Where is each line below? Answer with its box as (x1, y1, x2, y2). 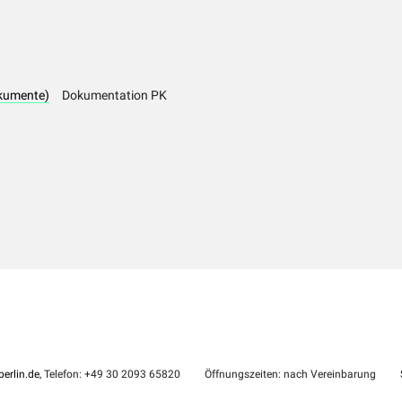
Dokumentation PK (62, 88, 168, 103)
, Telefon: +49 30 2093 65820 (39, 368, 180, 381)
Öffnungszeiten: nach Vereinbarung (201, 368, 376, 381)
